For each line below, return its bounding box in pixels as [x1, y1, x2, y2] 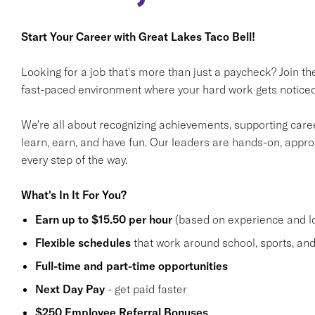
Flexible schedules [34, 236, 131, 250]
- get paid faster [104, 282, 187, 296]
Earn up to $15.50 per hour [34, 212, 172, 226]
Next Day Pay [34, 282, 105, 296]
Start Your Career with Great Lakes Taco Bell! [20, 30, 255, 44]
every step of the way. [20, 153, 127, 167]
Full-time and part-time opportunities [34, 259, 228, 273]
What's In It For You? [20, 188, 127, 202]
